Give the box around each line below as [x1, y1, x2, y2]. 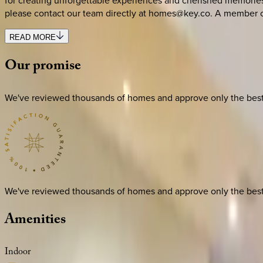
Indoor [5, 245, 31, 261]
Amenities [5, 209, 66, 234]
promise [33, 55, 81, 80]
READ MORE [9, 33, 56, 42]
